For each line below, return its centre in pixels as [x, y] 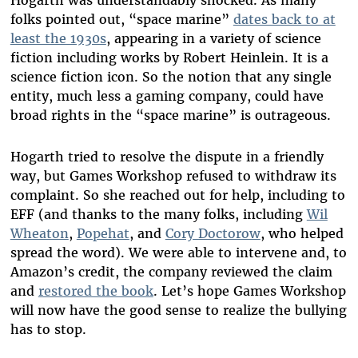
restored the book [95, 291]
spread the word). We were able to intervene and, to [178, 253]
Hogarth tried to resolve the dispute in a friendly [167, 157]
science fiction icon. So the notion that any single [171, 77]
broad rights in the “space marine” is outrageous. [170, 115]
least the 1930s [58, 39]
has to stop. [50, 330]
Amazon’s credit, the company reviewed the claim [171, 272]
